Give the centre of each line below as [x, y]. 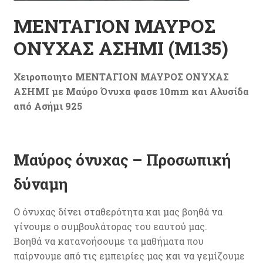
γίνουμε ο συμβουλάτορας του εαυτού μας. [110, 227]
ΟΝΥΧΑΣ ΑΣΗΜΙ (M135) [121, 48]
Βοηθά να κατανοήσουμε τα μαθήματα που [108, 241]
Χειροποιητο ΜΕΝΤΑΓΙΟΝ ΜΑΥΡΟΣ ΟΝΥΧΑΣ [121, 76]
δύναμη [41, 184]
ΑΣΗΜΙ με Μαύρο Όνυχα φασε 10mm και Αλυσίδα [131, 91]
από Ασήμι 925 [48, 106]
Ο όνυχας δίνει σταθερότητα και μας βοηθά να [118, 212]
